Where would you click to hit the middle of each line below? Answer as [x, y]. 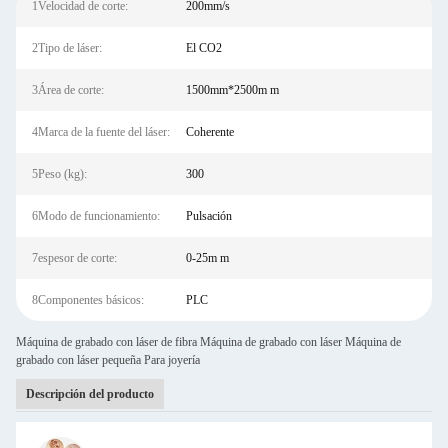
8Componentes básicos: [88, 300]
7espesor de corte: [74, 258]
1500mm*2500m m [232, 90]
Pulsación [208, 216]
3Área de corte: [68, 90]
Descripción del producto [90, 394]
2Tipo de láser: [67, 48]
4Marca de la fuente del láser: [101, 132]
